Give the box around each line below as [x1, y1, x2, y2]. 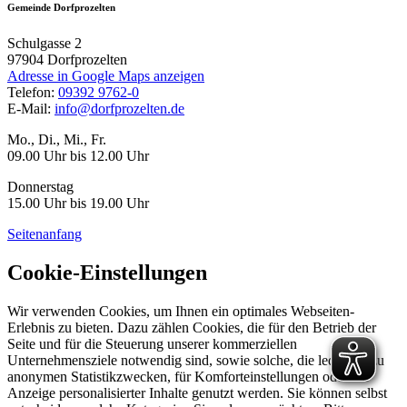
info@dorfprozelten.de [55, 101, 184, 117]
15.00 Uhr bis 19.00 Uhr [7, 195, 149, 212]
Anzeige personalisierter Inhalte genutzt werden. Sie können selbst [7, 385, 387, 402]
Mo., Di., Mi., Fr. [7, 132, 106, 148]
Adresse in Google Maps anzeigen [7, 68, 204, 84]
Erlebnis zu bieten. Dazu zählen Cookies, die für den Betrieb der [7, 320, 376, 336]
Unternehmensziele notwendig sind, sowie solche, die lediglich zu [7, 352, 384, 369]
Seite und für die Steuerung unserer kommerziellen [7, 336, 297, 352]
